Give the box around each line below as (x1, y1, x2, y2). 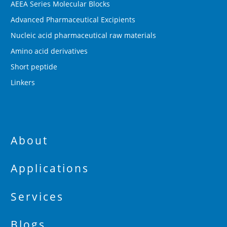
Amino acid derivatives (11, 46, 88, 56)
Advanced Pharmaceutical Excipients (11, 14, 135, 24)
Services (11, 189, 64, 204)
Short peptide (11, 61, 57, 71)
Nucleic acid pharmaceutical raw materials (11, 30, 156, 40)
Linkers (11, 77, 35, 87)
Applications (11, 161, 89, 176)
